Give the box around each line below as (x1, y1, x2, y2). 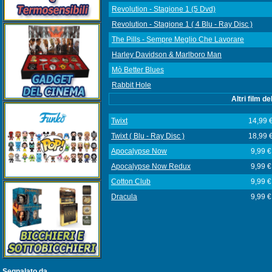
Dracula (111, 192, 137, 201)
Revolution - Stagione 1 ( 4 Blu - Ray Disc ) (112, 20, 253, 29)
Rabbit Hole (112, 81, 151, 89)
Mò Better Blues (112, 66, 164, 74)
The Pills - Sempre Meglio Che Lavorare (112, 35, 244, 44)
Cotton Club (111, 177, 151, 186)
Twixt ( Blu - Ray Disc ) (111, 132, 185, 140)
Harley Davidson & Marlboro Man (112, 50, 222, 59)
